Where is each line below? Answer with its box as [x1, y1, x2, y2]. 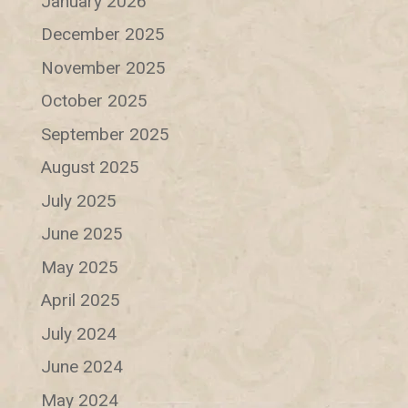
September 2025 [40, 123, 169, 145]
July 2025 [40, 189, 117, 211]
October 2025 [40, 90, 148, 112]
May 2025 [40, 256, 118, 278]
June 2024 [40, 356, 123, 378]
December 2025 [40, 24, 165, 46]
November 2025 [40, 56, 166, 78]
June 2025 [40, 223, 123, 245]
